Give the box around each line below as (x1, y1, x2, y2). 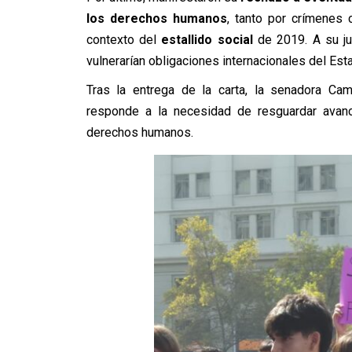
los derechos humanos (86, 11, 227, 27)
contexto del (86, 32, 162, 48)
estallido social (161, 32, 253, 48)
